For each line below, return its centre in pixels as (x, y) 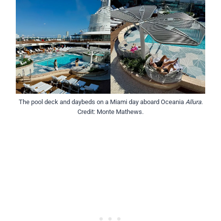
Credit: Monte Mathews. (110, 111)
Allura (193, 102)
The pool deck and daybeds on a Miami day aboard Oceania (102, 102)
